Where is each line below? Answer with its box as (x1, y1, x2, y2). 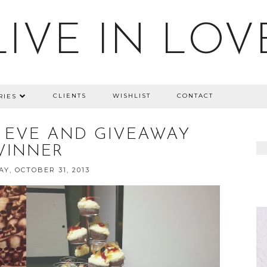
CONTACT (176, 92, 213, 100)
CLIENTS (52, 92, 86, 100)
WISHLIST (112, 92, 151, 100)
